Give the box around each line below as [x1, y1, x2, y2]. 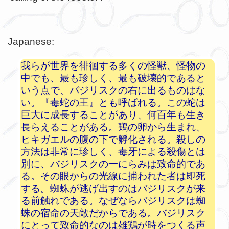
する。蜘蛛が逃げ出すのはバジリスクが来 [20, 183, 205, 194]
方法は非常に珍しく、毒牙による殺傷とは [20, 146, 205, 157]
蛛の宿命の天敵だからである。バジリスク [20, 208, 205, 218]
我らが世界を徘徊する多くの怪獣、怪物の [20, 60, 205, 71]
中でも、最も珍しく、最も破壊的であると [20, 73, 205, 83]
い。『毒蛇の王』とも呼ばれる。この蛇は [20, 97, 205, 108]
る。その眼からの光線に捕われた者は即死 [20, 171, 205, 181]
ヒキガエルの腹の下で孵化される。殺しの [20, 134, 205, 145]
